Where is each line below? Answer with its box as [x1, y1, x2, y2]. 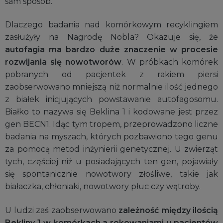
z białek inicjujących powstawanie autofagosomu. [5, 95, 218, 105]
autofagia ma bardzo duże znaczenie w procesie [5, 45, 218, 55]
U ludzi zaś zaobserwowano [5, 205, 118, 215]
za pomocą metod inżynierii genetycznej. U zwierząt [5, 144, 218, 154]
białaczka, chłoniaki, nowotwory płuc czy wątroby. [5, 182, 201, 192]
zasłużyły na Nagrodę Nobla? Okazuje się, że [5, 32, 218, 42]
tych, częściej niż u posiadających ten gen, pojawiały [5, 157, 218, 167]
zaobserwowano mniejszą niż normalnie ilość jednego [5, 82, 218, 92]
